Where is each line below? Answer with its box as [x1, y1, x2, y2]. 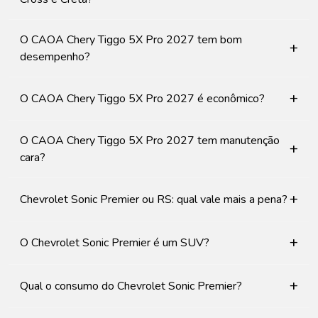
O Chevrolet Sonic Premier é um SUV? [20, 235, 209, 251]
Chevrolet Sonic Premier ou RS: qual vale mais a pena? [20, 192, 287, 207]
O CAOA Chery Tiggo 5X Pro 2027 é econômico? [20, 91, 265, 106]
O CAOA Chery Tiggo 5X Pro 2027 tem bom [20, 32, 242, 48]
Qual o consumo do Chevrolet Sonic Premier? [20, 278, 242, 294]
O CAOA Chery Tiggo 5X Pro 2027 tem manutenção [20, 133, 280, 148]
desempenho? [20, 49, 90, 65]
